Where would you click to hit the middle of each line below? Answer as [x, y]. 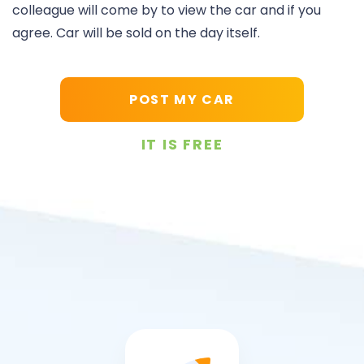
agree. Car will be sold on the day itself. [136, 33]
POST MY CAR [182, 100]
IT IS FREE [182, 145]
